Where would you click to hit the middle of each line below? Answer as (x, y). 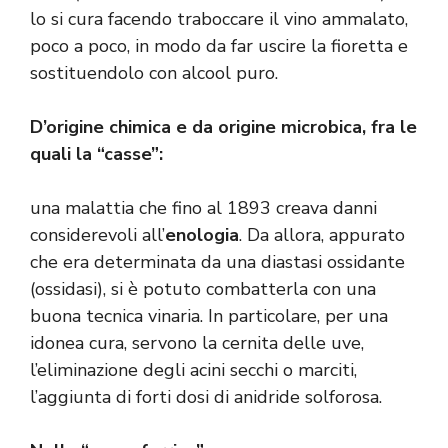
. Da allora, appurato (322, 235)
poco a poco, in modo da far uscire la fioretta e (219, 46)
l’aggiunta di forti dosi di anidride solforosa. (206, 397)
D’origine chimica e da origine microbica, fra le (223, 127)
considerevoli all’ (97, 235)
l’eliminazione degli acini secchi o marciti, (193, 370)
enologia (202, 235)
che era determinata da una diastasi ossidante (217, 262)
